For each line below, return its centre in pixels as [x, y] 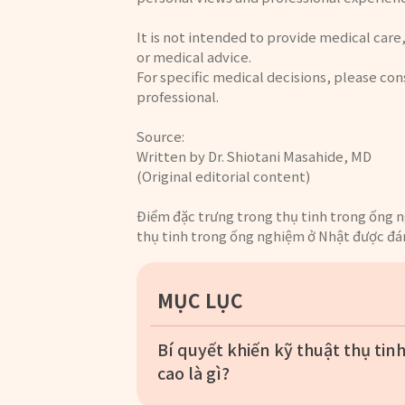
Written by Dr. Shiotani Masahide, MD [254, 155]
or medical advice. [194, 56]
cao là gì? [193, 372]
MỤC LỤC [200, 301]
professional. [178, 96]
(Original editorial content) [224, 175]
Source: [161, 136]
